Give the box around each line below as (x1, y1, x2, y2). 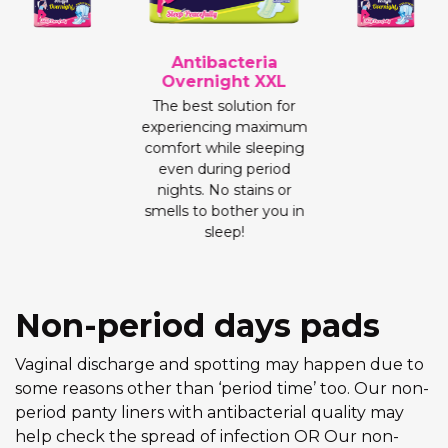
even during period (158, 160, 290, 179)
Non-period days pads (15, 306, 380, 346)
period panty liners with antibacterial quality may (15, 403, 404, 423)
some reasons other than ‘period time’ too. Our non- (15, 379, 429, 399)
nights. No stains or (157, 181, 291, 200)
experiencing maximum (141, 118, 307, 137)
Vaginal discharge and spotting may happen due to (15, 355, 424, 375)
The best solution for (152, 97, 296, 116)
